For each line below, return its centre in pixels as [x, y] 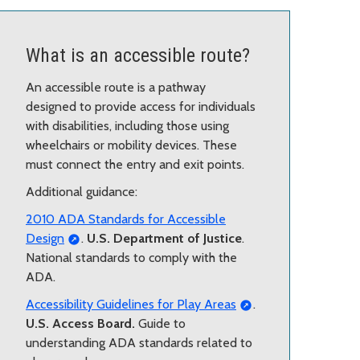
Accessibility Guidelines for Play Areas [131, 305]
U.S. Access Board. [82, 324]
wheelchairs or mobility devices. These [131, 145]
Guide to [162, 324]
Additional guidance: [82, 192]
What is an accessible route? [138, 56]
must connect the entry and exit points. [135, 165]
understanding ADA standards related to [139, 343]
